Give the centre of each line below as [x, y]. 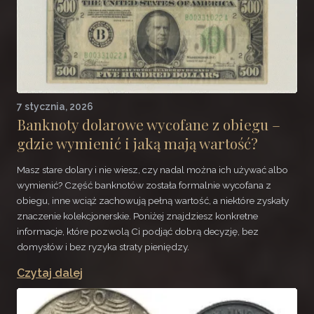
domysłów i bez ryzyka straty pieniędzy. [103, 247]
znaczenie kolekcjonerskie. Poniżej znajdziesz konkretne [137, 216]
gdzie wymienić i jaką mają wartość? [137, 143]
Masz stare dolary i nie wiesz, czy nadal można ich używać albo [152, 170]
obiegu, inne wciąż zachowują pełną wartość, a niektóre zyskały [153, 201]
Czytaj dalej [50, 273]
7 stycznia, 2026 [55, 106]
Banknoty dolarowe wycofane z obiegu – [149, 124]
